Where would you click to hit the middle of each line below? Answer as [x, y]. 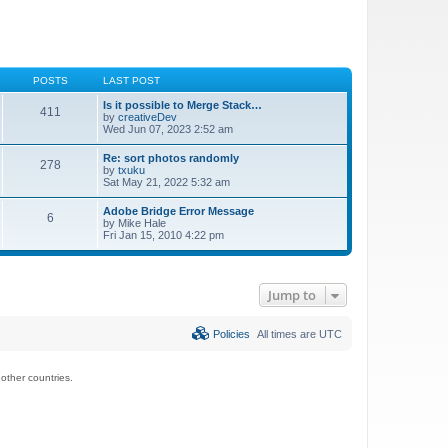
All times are [288, 333]
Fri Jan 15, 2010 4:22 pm [163, 234]
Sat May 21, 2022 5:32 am [166, 181]
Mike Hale [142, 222]
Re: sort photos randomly [171, 157]
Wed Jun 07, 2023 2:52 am [168, 128]
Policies [230, 333]
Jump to [292, 294]
